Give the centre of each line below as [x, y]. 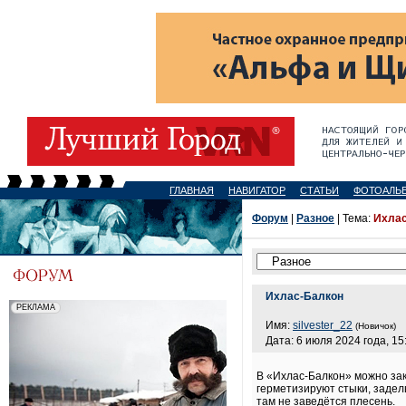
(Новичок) [376, 326]
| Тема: [354, 218]
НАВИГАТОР [257, 190]
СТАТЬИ [319, 190]
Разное [315, 218]
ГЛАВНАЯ [192, 190]
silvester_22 [323, 325]
